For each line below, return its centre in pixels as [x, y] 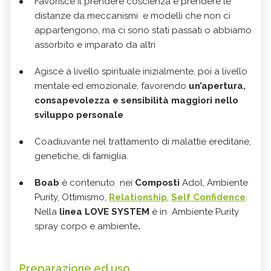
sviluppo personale [79, 115]
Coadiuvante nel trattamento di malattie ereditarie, [143, 141]
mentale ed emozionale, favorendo [112, 86]
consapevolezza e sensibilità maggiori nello [136, 100]
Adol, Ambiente [214, 182]
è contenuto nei [97, 182]
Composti [156, 182]
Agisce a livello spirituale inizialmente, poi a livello [141, 71]
